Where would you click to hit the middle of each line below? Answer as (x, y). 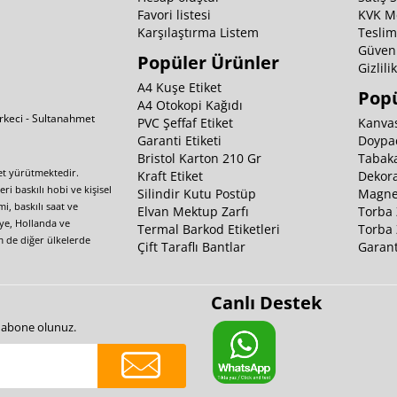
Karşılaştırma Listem (198, 33)
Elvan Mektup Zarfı (193, 212)
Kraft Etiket (170, 176)
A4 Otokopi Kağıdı (190, 105)
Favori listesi (174, 15)
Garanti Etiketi (179, 141)
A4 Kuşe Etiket (179, 88)
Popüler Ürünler (208, 63)
